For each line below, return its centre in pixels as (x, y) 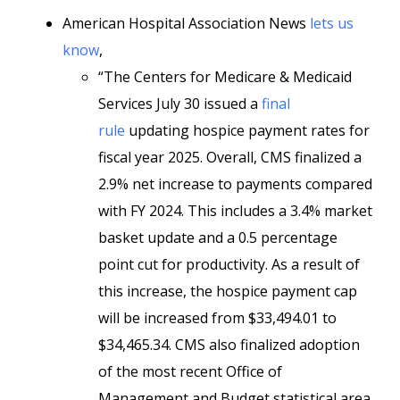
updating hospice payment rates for (247, 130)
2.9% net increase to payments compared (235, 184)
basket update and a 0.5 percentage (218, 237)
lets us (332, 23)
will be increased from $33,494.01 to (217, 318)
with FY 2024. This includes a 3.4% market (235, 211)
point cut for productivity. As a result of (229, 264)
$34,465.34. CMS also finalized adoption (229, 345)
